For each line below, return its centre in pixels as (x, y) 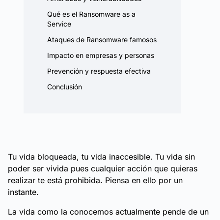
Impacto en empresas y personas (101, 55)
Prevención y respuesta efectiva (99, 71)
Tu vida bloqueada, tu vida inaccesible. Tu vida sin (101, 157)
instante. (23, 192)
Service (59, 24)
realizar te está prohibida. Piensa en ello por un (95, 180)
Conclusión (65, 87)
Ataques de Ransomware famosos (102, 40)
